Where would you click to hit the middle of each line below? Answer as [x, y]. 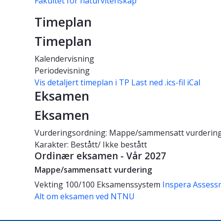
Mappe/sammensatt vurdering [93, 170]
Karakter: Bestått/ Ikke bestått [91, 145]
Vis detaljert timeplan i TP [82, 83]
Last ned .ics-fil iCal [166, 83]
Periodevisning [62, 71]
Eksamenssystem [129, 185]
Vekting [49, 185]
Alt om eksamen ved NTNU [85, 197]
